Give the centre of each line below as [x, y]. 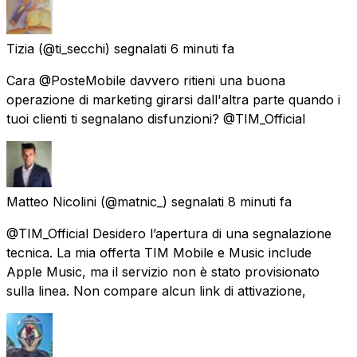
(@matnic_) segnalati [162, 201]
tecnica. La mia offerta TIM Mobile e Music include [159, 252]
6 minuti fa [202, 48]
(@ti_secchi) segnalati [102, 48]
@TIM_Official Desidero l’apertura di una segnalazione [169, 233]
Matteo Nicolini [51, 201]
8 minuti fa [260, 201]
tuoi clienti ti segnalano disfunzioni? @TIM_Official [156, 118]
